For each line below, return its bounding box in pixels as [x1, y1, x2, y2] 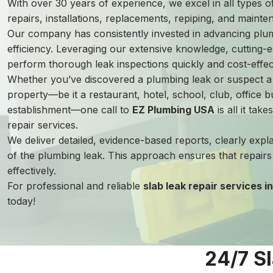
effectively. [7, 165, 56, 177]
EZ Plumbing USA [132, 104, 214, 116]
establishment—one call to [7, 104, 132, 116]
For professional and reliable [7, 180, 143, 192]
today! [7, 195, 35, 207]
